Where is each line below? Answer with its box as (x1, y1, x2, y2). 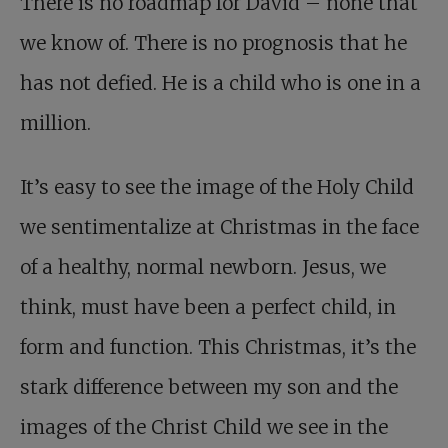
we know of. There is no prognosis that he (20, 31, 407, 55)
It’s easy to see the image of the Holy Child (20, 175, 414, 199)
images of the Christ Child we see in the (20, 415, 388, 439)
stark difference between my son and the (20, 375, 398, 399)
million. (20, 111, 91, 135)
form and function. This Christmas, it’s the (20, 335, 416, 359)
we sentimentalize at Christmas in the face (20, 215, 419, 239)
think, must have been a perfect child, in (20, 295, 396, 319)
